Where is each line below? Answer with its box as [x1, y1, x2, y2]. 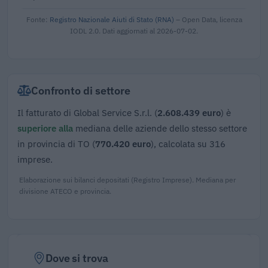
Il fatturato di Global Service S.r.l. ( [17, 106, 157, 118]
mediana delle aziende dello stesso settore [73, 121, 247, 134]
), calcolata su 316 [151, 137, 226, 150]
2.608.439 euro [157, 106, 221, 118]
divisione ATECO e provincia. [19, 185, 111, 196]
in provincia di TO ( [17, 137, 95, 150]
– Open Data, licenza [173, 14, 242, 24]
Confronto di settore [31, 83, 131, 98]
